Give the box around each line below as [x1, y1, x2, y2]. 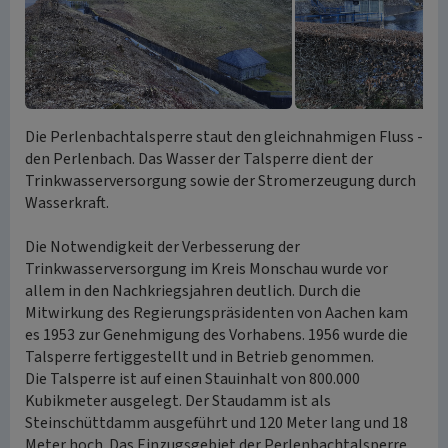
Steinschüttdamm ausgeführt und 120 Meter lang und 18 [25, 412, 408, 434]
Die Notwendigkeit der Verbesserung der [25, 236, 300, 258]
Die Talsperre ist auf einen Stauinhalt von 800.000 [25, 368, 360, 390]
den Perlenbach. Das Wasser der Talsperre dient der [25, 148, 373, 170]
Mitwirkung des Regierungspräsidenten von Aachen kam [25, 302, 408, 324]
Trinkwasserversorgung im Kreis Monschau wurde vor [25, 258, 388, 280]
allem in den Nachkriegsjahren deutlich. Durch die [25, 280, 361, 302]
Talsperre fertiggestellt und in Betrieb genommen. [25, 346, 374, 368]
